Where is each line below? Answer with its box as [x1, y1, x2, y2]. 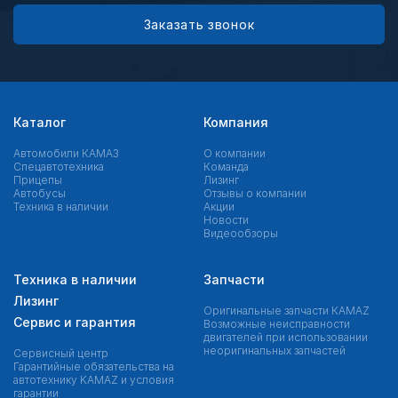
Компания [203, 115, 268, 131]
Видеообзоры [203, 227, 278, 241]
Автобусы [13, 187, 66, 201]
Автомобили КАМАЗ [13, 147, 119, 161]
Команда [203, 160, 249, 174]
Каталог [13, 115, 66, 131]
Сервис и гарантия [13, 314, 136, 330]
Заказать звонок [143, 17, 255, 33]
